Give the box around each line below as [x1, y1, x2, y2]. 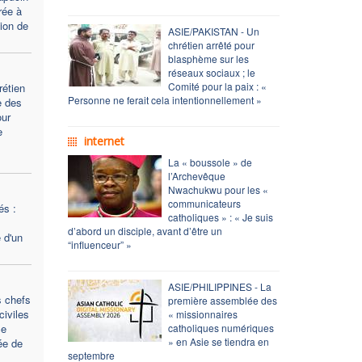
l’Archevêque [167, 168, 225, 183]
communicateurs [167, 196, 241, 210]
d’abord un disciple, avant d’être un [67, 223, 222, 238]
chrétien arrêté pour [167, 37, 255, 52]
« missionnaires [167, 306, 238, 321]
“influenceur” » [67, 237, 132, 251]
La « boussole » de [167, 154, 252, 169]
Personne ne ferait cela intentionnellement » [67, 92, 262, 107]
